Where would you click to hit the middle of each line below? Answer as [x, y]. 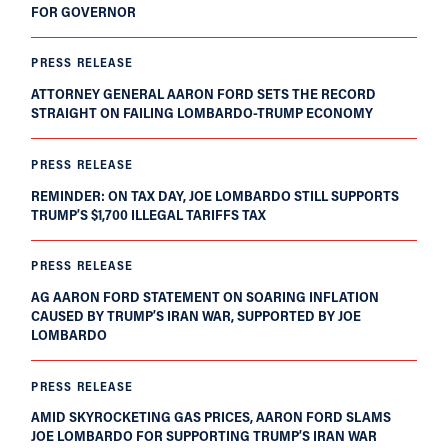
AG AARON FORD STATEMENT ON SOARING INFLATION [205, 296]
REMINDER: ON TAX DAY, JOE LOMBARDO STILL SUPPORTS [215, 195]
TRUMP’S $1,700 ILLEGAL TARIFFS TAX [149, 214]
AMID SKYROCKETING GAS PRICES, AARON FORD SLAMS [211, 417]
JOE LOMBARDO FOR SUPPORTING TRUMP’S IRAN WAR [204, 436]
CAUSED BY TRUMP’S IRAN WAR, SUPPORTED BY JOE [196, 315]
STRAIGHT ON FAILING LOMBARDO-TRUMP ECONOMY [202, 113]
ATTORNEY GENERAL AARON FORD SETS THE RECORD [204, 94]
